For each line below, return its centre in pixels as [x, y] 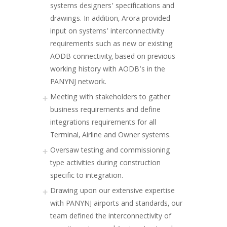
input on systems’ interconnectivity [107, 32]
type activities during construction [105, 164]
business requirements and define [105, 110]
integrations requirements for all [103, 123]
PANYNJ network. [78, 83]
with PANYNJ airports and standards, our [116, 204]
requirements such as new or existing [111, 45]
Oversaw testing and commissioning [110, 151]
